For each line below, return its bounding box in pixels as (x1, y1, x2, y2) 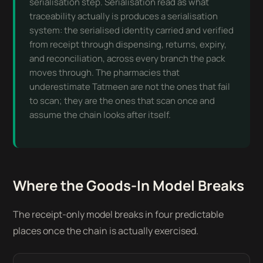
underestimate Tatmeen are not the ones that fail (29, 80, 231, 93)
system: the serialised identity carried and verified (29, 24, 234, 36)
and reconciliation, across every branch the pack (29, 52, 225, 65)
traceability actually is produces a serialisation (29, 10, 218, 22)
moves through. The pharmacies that (29, 66, 180, 79)
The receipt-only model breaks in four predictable (13, 208, 224, 221)
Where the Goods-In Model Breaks (13, 176, 245, 195)
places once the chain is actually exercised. (13, 224, 199, 237)
